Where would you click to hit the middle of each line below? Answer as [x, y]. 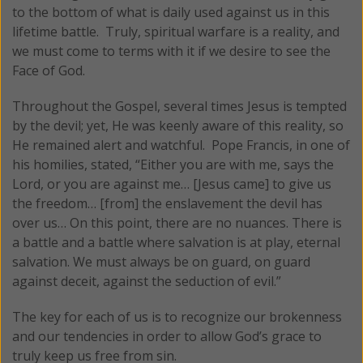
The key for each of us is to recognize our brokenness [177, 316]
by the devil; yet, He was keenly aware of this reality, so [178, 125]
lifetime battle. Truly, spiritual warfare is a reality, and [176, 31]
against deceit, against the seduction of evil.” [147, 281]
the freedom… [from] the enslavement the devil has [167, 203]
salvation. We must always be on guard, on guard [161, 261]
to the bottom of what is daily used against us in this [171, 12]
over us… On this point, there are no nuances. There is [177, 222]
